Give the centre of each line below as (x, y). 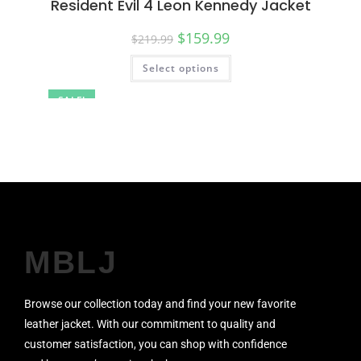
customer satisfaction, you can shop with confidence (156, 344)
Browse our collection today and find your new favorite (160, 304)
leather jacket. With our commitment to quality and (150, 324)
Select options (180, 68)
